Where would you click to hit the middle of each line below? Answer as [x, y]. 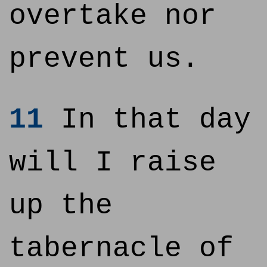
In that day [147, 120]
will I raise [113, 163]
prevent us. [104, 59]
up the [61, 206]
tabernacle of [121, 249]
